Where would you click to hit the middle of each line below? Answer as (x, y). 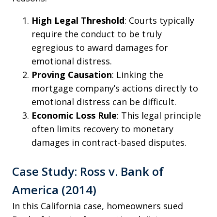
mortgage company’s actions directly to (115, 88)
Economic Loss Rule (74, 115)
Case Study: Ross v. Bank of (88, 171)
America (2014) (54, 189)
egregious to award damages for (100, 47)
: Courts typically (159, 20)
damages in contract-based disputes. (109, 142)
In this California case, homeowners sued (98, 206)
